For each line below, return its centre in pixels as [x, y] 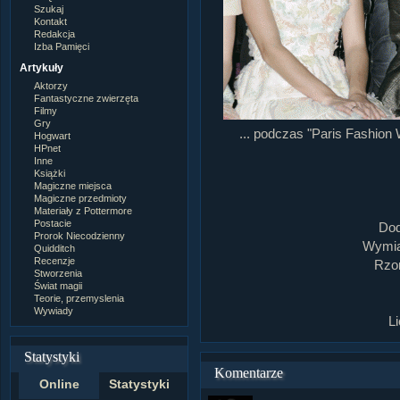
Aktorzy [51, 85]
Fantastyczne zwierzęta [87, 98]
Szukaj [49, 8]
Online [59, 384]
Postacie [53, 223]
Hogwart [53, 135]
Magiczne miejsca [73, 185]
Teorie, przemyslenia [79, 298]
